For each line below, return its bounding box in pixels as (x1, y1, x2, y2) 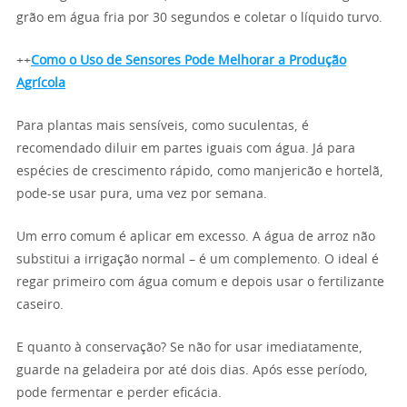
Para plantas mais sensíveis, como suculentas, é (16, 120, 309, 133)
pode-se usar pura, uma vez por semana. (16, 188, 267, 201)
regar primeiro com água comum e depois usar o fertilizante (16, 276, 384, 289)
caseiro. (16, 299, 64, 312)
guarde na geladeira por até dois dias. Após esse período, (16, 364, 368, 377)
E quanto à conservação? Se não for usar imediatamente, (16, 342, 362, 354)
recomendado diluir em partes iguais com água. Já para (16, 143, 355, 155)
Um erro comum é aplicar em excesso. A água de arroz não (16, 231, 375, 243)
